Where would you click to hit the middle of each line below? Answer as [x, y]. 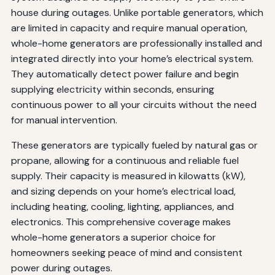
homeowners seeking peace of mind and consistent [126, 252]
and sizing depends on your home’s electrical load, [123, 191]
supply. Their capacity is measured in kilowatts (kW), [128, 176]
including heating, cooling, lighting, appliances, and [122, 206]
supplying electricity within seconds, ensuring [112, 89]
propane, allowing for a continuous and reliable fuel [125, 160]
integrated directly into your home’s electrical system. [132, 58]
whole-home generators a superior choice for [113, 237]
